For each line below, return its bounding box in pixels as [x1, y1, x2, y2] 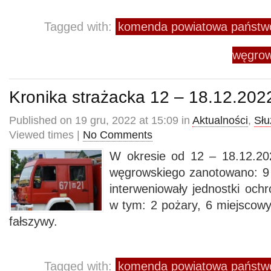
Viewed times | [9, 129, 83, 141]
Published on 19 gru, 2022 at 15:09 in [9, 114, 192, 126]
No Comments [83, 129, 152, 141]
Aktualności [192, 114, 248, 126]
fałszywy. [9, 215, 57, 228]
